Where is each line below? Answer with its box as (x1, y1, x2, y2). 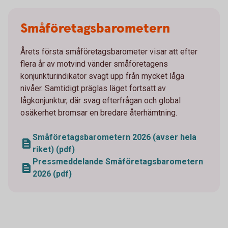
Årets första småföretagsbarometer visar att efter (20, 47, 197, 56)
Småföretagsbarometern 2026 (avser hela (33, 132, 196, 142)
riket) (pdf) (33, 145, 75, 154)
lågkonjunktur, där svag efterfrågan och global (20, 96, 181, 105)
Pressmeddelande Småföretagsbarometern (33, 157, 203, 166)
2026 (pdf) (33, 169, 72, 179)
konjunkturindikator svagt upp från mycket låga (20, 71, 184, 81)
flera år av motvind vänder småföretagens (20, 59, 168, 69)
